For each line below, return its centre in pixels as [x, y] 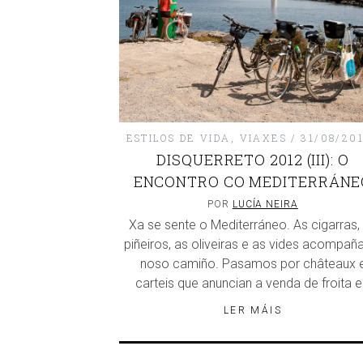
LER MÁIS [253, 311]
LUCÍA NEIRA [265, 205]
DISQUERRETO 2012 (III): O [253, 160]
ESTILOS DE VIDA [178, 138]
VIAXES [263, 138]
